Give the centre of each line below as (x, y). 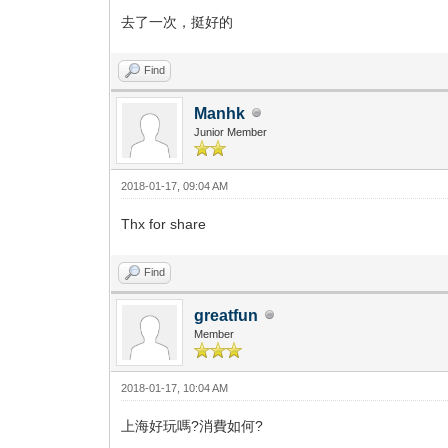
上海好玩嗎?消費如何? (192, 425)
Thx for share (164, 223)
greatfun (226, 315)
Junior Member (231, 131)
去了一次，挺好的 (177, 21)
